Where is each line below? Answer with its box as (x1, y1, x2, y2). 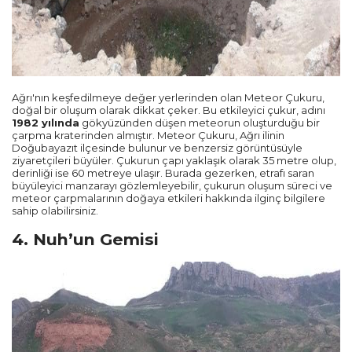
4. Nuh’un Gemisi (12, 229, 159, 250)
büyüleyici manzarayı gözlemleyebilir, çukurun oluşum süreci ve (12, 179, 332, 192)
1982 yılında (12, 116, 79, 130)
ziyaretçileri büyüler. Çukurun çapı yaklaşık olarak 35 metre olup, (12, 154, 336, 167)
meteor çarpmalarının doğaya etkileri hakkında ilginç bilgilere (12, 192, 325, 205)
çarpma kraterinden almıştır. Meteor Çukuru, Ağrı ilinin (12, 129, 284, 142)
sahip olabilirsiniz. (12, 204, 98, 218)
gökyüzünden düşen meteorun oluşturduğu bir (79, 116, 320, 130)
